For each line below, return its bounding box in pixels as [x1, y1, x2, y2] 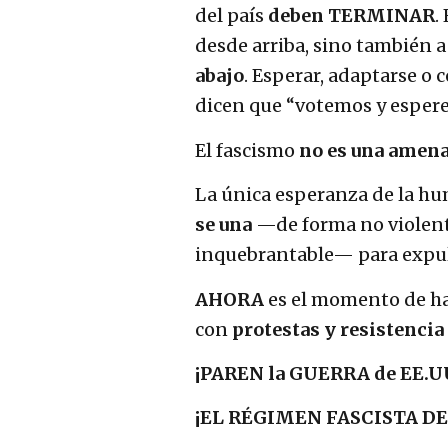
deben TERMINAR [268, 4, 435, 28]
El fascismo [195, 138, 299, 162]
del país [195, 4, 268, 28]
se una [195, 213, 252, 237]
